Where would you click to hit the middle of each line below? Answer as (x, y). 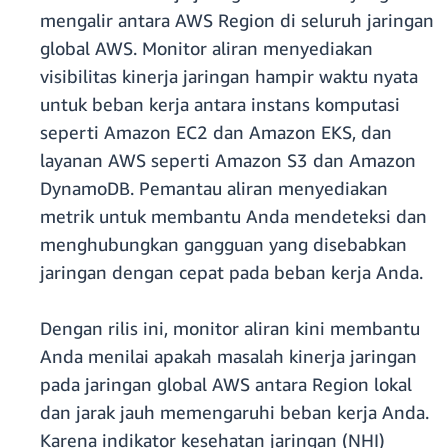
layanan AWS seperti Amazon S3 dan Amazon (228, 160)
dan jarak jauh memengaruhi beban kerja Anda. (234, 412)
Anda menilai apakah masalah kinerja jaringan (228, 356)
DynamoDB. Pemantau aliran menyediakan (214, 188)
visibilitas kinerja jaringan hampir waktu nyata (229, 76)
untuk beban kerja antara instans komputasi (220, 104)
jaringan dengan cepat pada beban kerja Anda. (231, 272)
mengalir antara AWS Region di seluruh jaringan (237, 20)
